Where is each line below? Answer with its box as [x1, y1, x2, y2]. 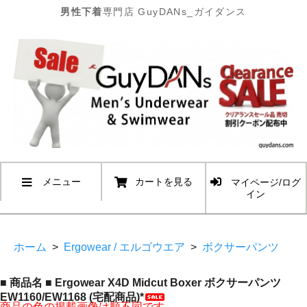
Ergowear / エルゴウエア [64, 241, 185, 254]
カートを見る [134, 176, 193, 187]
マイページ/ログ [231, 177, 302, 188]
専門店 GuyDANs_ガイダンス [102, 6, 247, 18]
